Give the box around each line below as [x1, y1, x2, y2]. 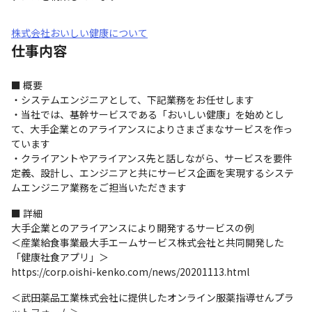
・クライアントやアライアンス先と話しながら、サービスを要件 [11, 151, 292, 165]
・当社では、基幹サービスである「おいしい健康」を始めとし [11, 107, 284, 121]
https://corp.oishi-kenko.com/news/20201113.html [11, 265, 249, 279]
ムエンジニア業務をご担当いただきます [11, 180, 187, 194]
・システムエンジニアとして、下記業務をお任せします [11, 93, 254, 107]
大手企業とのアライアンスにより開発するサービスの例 [11, 221, 254, 235]
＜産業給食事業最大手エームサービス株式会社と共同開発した [11, 235, 284, 249]
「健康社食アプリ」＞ [11, 250, 109, 264]
